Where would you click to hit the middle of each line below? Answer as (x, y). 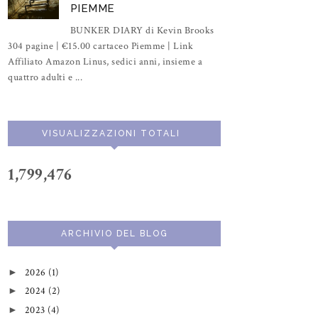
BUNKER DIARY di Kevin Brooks (142, 30)
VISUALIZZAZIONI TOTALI (111, 133)
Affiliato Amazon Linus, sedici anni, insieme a (105, 61)
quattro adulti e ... (45, 77)
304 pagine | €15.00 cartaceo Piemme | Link (100, 46)
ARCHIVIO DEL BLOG (114, 233)
